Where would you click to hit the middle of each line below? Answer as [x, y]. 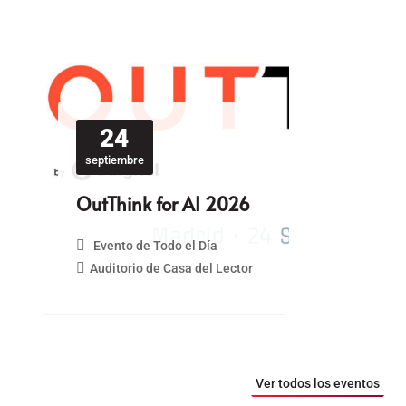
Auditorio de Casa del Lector [171, 269]
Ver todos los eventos [317, 384]
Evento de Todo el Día [155, 246]
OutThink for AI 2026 [163, 204]
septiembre [114, 160]
